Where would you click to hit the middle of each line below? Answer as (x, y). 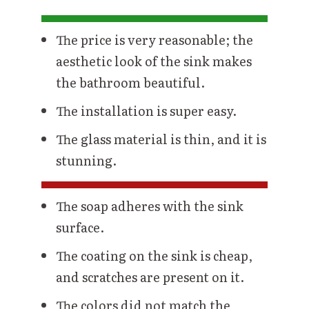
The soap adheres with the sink (150, 206)
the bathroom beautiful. (130, 82)
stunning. (86, 160)
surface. (80, 227)
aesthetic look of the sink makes (154, 61)
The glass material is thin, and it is (161, 139)
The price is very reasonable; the (154, 39)
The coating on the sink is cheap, (154, 255)
